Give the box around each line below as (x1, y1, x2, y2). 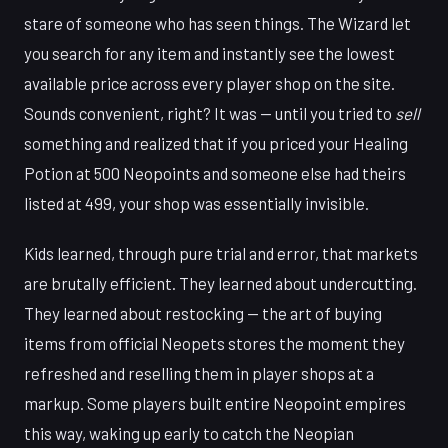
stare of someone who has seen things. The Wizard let (24, 13, 411, 34)
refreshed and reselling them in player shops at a (24, 363, 374, 384)
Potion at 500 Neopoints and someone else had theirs (24, 163, 406, 184)
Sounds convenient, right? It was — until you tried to (24, 103, 395, 124)
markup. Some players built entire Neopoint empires (24, 393, 406, 414)
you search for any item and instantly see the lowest (24, 43, 395, 64)
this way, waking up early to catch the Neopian (24, 423, 354, 444)
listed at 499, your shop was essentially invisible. (24, 193, 369, 214)
